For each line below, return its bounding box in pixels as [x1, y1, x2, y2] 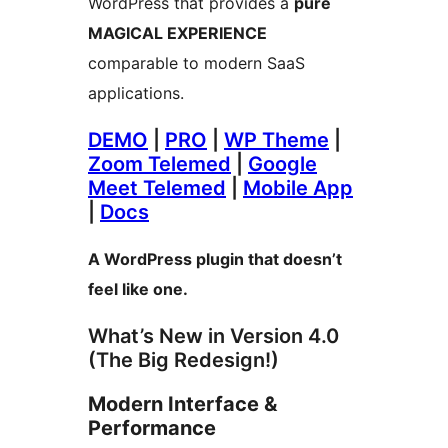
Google [248, 151, 317, 176]
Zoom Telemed [88, 151, 231, 176]
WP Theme [224, 127, 329, 152]
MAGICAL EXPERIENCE [88, 22, 267, 43]
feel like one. [88, 278, 188, 299]
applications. [88, 82, 184, 103]
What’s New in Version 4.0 [88, 323, 339, 348]
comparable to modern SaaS [88, 52, 305, 73]
